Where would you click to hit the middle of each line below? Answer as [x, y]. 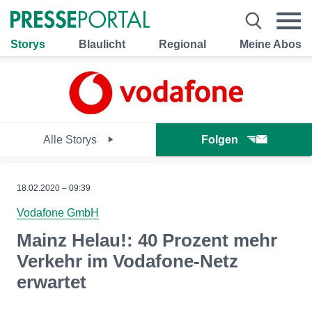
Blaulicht [102, 44]
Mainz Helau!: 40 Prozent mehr [147, 240]
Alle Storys [71, 140]
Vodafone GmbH [58, 213]
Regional [182, 44]
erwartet [52, 282]
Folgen [220, 140]
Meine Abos [271, 44]
